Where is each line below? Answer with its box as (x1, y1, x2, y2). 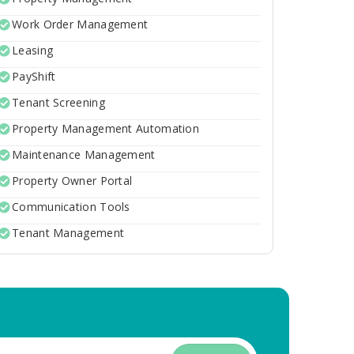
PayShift (12, 69, 56, 84)
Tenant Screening (12, 95, 105, 110)
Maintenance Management (12, 147, 156, 162)
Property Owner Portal (12, 173, 133, 188)
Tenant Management (12, 225, 125, 240)
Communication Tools (12, 199, 130, 214)
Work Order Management (12, 17, 149, 32)
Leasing (12, 43, 54, 58)
